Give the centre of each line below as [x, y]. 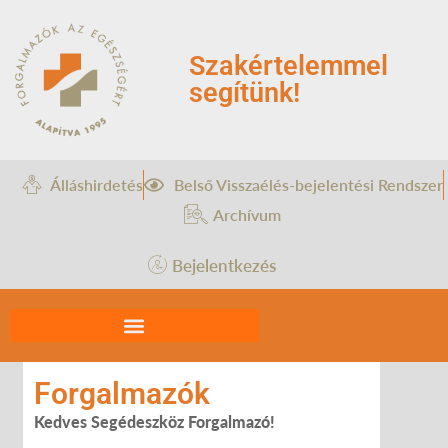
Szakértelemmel [288, 66]
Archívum [246, 215]
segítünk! [244, 93]
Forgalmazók [122, 394]
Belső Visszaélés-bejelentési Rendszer [308, 185]
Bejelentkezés [224, 265]
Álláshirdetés [96, 185]
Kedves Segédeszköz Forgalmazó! [154, 422]
